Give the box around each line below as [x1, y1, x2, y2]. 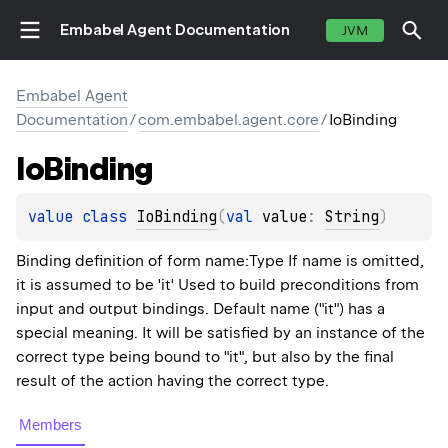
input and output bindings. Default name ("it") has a [16, 300, 385, 319]
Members [19, 416, 82, 434]
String [325, 207, 379, 228]
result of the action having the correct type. [16, 372, 329, 391]
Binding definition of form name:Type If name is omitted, [16, 252, 424, 271]
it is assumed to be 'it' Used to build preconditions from [16, 276, 419, 295]
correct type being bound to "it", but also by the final [16, 348, 394, 367]
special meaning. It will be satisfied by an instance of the [16, 324, 425, 343]
